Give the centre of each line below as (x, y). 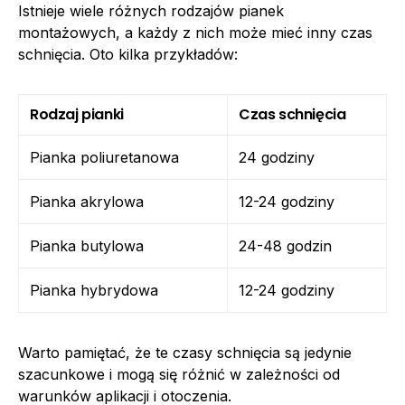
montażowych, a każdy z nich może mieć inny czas (195, 33)
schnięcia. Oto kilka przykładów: (128, 55)
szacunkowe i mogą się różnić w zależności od (179, 375)
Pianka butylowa (87, 246)
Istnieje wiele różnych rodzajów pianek (151, 11)
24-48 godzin (285, 246)
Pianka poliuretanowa (104, 158)
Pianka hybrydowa (94, 291)
